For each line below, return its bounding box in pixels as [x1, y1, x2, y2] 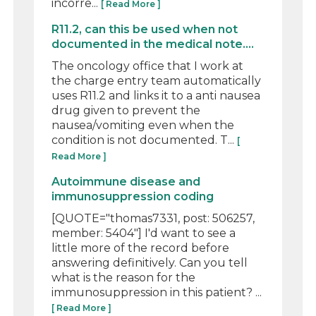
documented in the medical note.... [51, 37, 255, 51]
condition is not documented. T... [51, 133, 238, 147]
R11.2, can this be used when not [51, 22, 238, 36]
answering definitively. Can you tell [51, 255, 248, 269]
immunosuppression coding [51, 189, 214, 203]
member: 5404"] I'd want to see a [51, 226, 236, 240]
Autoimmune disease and [51, 174, 201, 188]
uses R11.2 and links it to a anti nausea [51, 88, 261, 102]
